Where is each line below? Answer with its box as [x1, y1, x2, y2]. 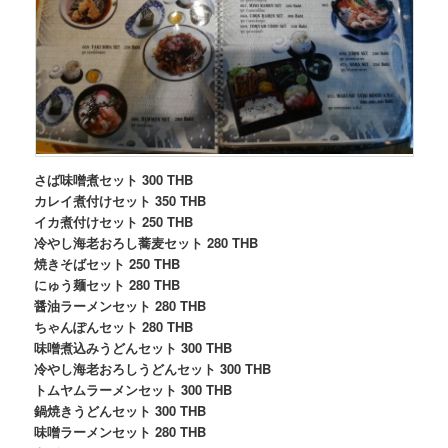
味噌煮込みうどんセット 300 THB [34, 338, 233, 358]
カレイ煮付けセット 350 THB [34, 191, 207, 211]
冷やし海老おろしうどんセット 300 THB [34, 359, 272, 379]
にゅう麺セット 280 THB [34, 275, 181, 295]
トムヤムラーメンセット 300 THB [34, 380, 233, 400]
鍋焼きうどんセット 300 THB [34, 401, 207, 421]
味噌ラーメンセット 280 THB [34, 422, 207, 442]
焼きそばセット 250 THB [34, 254, 181, 274]
